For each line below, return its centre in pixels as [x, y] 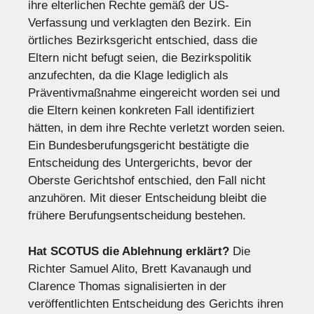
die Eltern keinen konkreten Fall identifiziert [141, 111]
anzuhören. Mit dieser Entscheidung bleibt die [147, 198]
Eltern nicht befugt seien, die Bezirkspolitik [140, 58]
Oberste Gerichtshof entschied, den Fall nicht [147, 181]
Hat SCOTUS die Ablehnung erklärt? [129, 251]
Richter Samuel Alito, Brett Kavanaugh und [139, 268]
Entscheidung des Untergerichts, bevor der [140, 163]
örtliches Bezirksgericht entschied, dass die [143, 41]
